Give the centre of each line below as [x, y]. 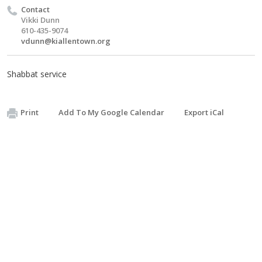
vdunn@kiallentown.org [66, 41]
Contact [35, 9]
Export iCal [204, 112]
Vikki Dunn [40, 20]
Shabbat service [37, 74]
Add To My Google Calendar [111, 112]
